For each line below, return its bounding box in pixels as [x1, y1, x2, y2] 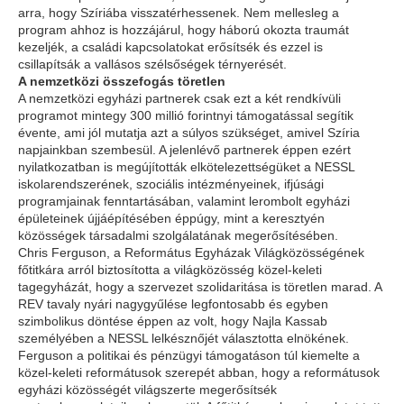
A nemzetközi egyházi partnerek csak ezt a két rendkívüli [18, 91, 341, 106]
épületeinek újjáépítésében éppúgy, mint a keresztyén [18, 211, 325, 225]
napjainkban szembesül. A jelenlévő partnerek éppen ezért [18, 142, 351, 157]
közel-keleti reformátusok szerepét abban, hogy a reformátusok [18, 365, 380, 380]
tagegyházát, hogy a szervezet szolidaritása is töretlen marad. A [18, 280, 381, 294]
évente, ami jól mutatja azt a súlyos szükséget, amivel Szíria [18, 125, 360, 140]
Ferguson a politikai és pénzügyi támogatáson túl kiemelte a [18, 348, 360, 363]
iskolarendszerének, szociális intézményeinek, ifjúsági [18, 177, 324, 191]
